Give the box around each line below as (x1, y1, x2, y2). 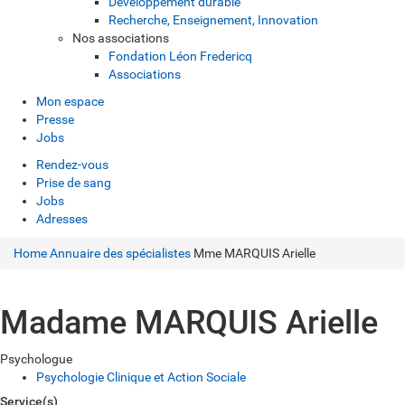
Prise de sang (36, 175, 111, 190)
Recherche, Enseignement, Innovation (108, 13, 318, 27)
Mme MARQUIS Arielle (193, 246, 316, 260)
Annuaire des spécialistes (50, 246, 191, 260)
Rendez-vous (36, 157, 108, 172)
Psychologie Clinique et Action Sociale (36, 370, 246, 384)
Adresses (36, 212, 88, 226)
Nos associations (72, 31, 169, 45)
